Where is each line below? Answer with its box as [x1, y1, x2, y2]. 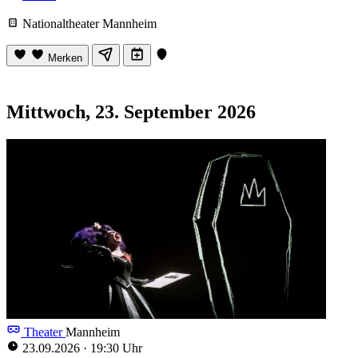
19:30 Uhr [87, 340, 142, 355]
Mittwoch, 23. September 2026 [6, 101, 256, 122]
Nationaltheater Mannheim [19, 16, 157, 30]
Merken [48, 51, 82, 64]
